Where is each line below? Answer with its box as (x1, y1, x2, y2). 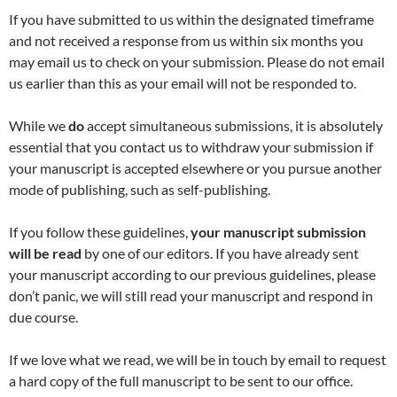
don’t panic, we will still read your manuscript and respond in (9, 287, 373, 305)
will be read (9, 245, 82, 262)
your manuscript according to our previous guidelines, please (9, 266, 376, 284)
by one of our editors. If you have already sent (82, 245, 359, 262)
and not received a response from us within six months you (9, 32, 363, 50)
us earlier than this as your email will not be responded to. (9, 74, 356, 92)
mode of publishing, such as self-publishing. (9, 181, 270, 198)
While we (9, 117, 68, 135)
